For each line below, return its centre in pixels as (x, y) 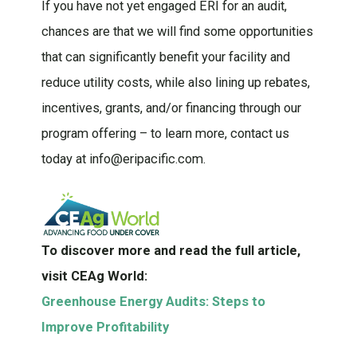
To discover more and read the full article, (171, 250)
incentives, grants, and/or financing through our (171, 108)
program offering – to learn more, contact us (165, 133)
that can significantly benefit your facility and (165, 57)
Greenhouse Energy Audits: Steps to (153, 301)
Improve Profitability (105, 327)
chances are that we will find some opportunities (177, 31)
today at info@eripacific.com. (123, 159)
